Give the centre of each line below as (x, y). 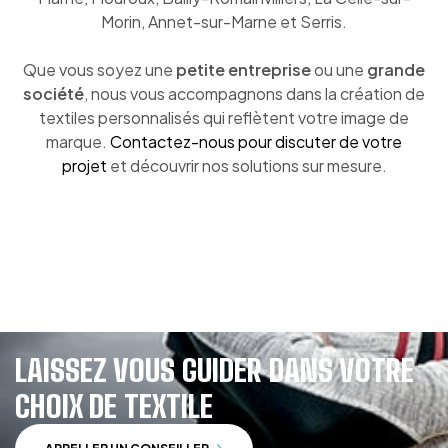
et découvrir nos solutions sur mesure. (246, 165)
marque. (78, 141)
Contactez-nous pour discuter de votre (256, 141)
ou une (339, 69)
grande (396, 69)
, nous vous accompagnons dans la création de (254, 93)
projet (84, 165)
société (53, 93)
